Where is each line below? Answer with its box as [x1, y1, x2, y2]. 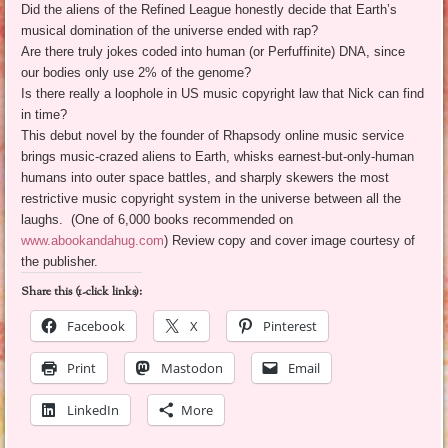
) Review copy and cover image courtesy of [164, 233, 416, 249]
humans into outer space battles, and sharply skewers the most [21, 170, 390, 186]
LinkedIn [67, 401, 120, 420]
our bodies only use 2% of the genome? [21, 65, 252, 81]
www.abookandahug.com [21, 233, 165, 249]
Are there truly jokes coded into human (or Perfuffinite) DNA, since [21, 44, 406, 60]
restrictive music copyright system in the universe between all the [21, 191, 402, 207]
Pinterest [263, 317, 318, 336]
